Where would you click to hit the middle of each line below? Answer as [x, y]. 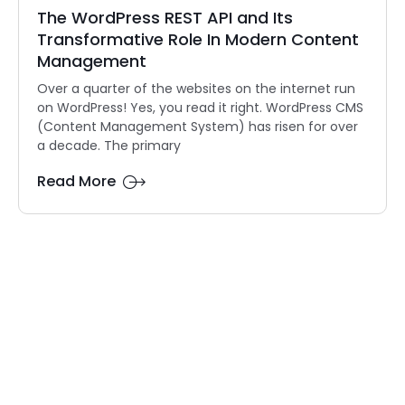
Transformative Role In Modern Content [198, 40]
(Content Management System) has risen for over [198, 127]
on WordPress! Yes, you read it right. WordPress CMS [200, 108]
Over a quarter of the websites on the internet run [196, 89]
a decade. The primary [109, 146]
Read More [76, 182]
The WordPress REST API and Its [165, 18]
